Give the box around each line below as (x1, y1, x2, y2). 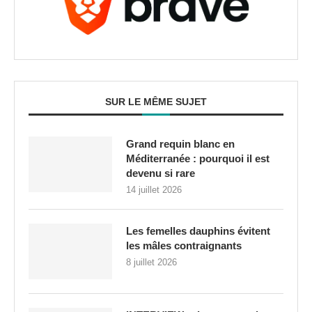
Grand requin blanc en (126, 138, 235, 150)
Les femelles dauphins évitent (126, 225, 270, 237)
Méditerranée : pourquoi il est (126, 153, 270, 165)
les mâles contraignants (126, 240, 242, 252)
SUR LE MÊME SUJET (105, 96, 207, 108)
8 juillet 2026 (126, 257, 177, 268)
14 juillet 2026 (126, 185, 182, 196)
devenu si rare (126, 167, 195, 180)
